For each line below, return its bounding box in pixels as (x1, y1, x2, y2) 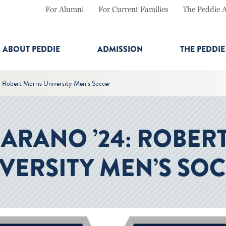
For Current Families (98, 4, 168, 15)
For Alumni (45, 4, 84, 15)
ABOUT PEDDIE (2, 43, 60, 55)
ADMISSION (97, 43, 143, 55)
